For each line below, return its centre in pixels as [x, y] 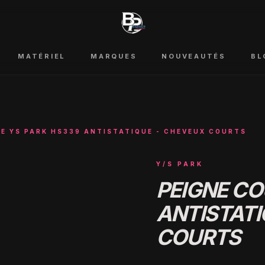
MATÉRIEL [42, 56]
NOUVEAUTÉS [194, 56]
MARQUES [114, 56]
